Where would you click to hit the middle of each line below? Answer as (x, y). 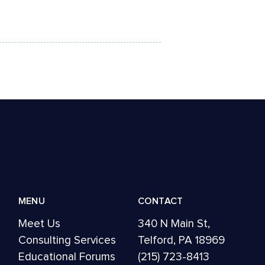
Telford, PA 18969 (181, 240)
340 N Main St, (174, 224)
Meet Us (39, 224)
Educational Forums (67, 257)
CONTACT (160, 201)
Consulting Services (67, 240)
